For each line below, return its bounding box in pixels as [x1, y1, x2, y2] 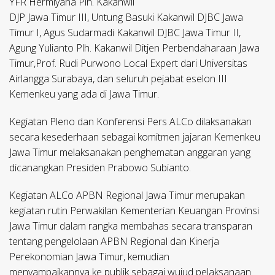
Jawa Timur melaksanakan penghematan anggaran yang [9, 145, 250, 160]
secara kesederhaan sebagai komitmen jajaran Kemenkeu [9, 130, 260, 144]
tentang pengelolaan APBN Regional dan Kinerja [9, 234, 219, 249]
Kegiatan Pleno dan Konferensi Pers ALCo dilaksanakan [9, 115, 252, 129]
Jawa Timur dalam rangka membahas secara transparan [9, 219, 252, 233]
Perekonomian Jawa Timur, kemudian [9, 250, 169, 264]
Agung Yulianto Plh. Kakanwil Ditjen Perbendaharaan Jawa [9, 41, 260, 55]
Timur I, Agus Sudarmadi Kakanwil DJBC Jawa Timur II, [9, 26, 241, 40]
